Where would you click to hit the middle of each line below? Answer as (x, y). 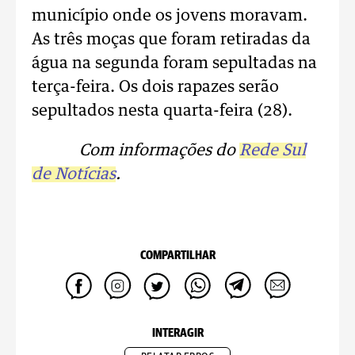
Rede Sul (273, 151)
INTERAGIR (177, 333)
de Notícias (74, 174)
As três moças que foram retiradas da (171, 40)
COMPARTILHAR (177, 256)
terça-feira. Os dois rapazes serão (155, 87)
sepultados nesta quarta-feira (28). (162, 111)
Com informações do (159, 151)
